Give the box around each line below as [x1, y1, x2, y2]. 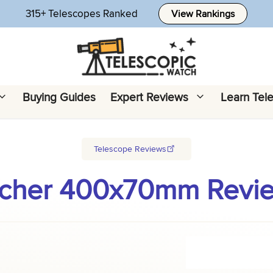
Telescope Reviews [94, 142, 166, 155]
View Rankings [171, 7, 235, 21]
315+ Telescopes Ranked [26, 6, 138, 21]
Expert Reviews [110, 88, 188, 105]
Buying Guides [22, 88, 96, 105]
